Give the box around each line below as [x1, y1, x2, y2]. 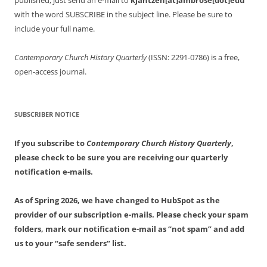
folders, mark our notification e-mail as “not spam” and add [14, 223, 244, 235]
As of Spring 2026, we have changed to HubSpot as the [14, 195, 220, 206]
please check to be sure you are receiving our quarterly [14, 152, 228, 163]
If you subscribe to [14, 138, 86, 149]
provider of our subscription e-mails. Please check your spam [14, 209, 249, 221]
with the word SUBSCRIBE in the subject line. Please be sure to [14, 9, 232, 20]
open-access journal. [14, 66, 86, 77]
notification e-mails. [14, 166, 93, 178]
